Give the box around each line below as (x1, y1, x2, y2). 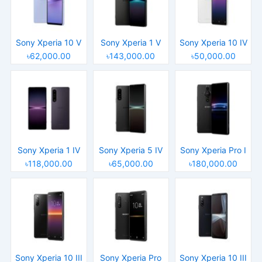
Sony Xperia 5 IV (99, 145, 163, 156)
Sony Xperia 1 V (101, 37, 161, 48)
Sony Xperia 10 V (16, 37, 82, 48)
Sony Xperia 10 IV (179, 37, 247, 48)
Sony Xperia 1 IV (17, 145, 80, 156)
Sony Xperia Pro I (180, 145, 247, 156)
